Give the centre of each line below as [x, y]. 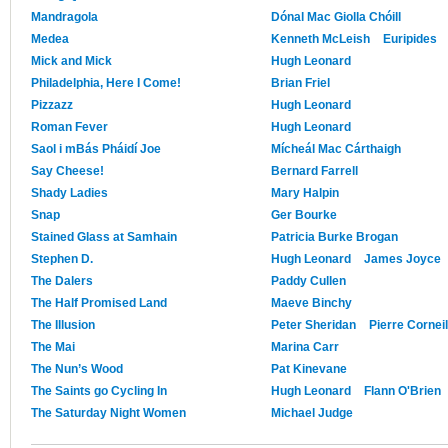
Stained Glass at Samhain [104, 236]
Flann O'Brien [402, 390]
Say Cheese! [67, 170]
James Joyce [402, 258]
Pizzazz [52, 104]
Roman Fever [69, 126]
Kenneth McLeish [320, 38]
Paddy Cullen [308, 280]
